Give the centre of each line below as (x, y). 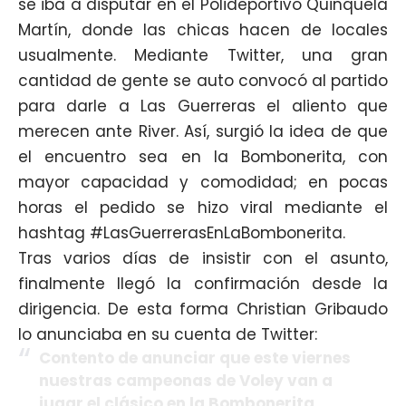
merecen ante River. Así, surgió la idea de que (203, 131)
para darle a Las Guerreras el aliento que (203, 106)
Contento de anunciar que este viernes (194, 358)
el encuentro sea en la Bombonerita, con (203, 156)
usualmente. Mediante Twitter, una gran (203, 55)
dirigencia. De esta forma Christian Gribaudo (203, 309)
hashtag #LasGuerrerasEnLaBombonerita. (182, 232)
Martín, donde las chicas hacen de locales (203, 29)
